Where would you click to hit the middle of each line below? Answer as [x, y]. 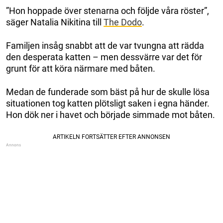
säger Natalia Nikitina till [55, 22]
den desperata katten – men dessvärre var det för [104, 57]
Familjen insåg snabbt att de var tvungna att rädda [105, 45]
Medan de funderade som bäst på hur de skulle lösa [108, 92]
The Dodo [123, 22]
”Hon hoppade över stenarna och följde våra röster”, [108, 10]
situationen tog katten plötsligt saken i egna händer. [108, 103]
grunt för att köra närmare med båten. [81, 68]
